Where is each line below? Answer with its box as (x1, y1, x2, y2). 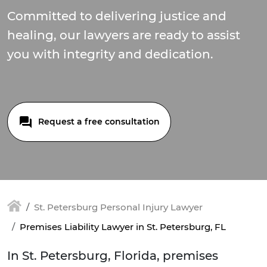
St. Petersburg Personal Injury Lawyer (34, 201, 203, 213)
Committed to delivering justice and (7, 9, 226, 23)
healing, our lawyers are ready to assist (7, 28, 240, 42)
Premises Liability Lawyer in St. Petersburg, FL (20, 221, 226, 233)
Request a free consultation (36, 116, 160, 127)
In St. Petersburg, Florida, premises (7, 249, 218, 263)
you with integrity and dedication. (7, 47, 213, 61)
